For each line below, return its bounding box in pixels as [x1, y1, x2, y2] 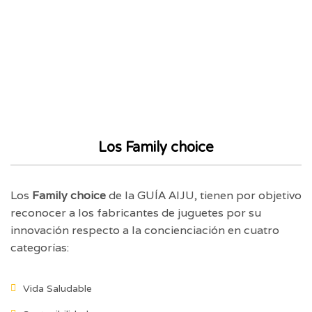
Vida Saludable [23, 281, 92, 295]
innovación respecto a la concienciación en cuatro [10, 222, 279, 237]
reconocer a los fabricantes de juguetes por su [10, 205, 261, 220]
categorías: [10, 240, 69, 255]
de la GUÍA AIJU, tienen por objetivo [106, 187, 302, 203]
